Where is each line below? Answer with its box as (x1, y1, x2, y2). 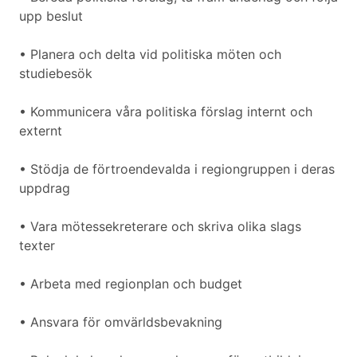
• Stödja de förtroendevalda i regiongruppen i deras (19, 161, 335, 178)
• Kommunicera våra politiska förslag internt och (19, 104, 312, 120)
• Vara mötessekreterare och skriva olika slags (19, 218, 301, 235)
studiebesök (19, 65, 92, 82)
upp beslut (19, 8, 83, 25)
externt (19, 123, 62, 139)
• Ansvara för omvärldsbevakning (19, 314, 222, 331)
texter (19, 237, 55, 254)
